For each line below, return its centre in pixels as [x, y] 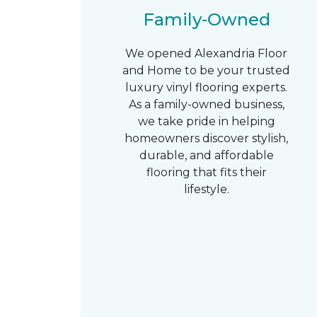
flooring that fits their [206, 172]
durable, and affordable [206, 155]
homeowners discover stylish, [207, 138]
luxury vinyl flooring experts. [207, 87]
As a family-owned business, [206, 104]
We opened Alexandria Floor [207, 53]
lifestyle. [206, 189]
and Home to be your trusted [207, 70]
